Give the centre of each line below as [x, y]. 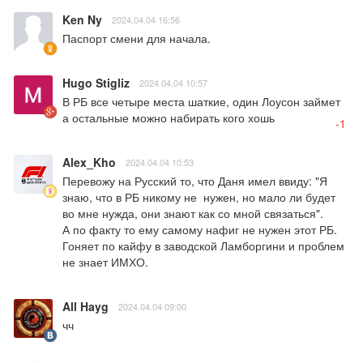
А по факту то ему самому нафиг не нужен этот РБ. [200, 229]
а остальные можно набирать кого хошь [169, 117]
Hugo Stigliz [96, 82]
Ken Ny [82, 19]
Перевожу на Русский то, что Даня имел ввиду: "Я [195, 180]
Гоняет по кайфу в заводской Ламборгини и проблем [203, 245]
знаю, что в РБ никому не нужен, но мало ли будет [199, 196]
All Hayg [85, 306]
